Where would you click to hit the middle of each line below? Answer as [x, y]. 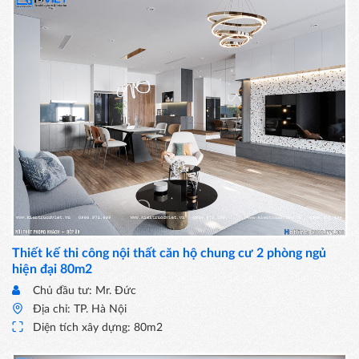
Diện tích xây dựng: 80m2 [98, 327]
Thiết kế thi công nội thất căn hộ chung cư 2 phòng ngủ [169, 253]
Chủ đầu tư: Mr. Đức [85, 290]
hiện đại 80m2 [52, 269]
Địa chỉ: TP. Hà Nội [80, 309]
